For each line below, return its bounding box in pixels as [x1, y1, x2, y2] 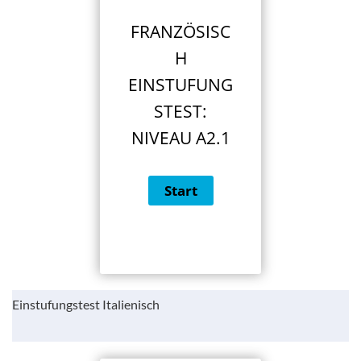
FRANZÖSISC [131, 19, 230, 43]
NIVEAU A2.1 [131, 126, 230, 149]
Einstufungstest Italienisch [12, 296, 160, 312]
